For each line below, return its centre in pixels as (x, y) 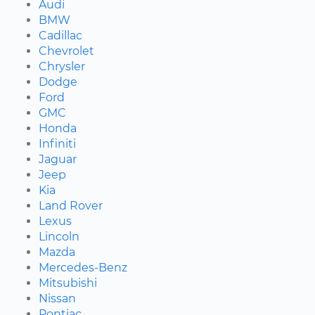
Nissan (57, 298)
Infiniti (57, 143)
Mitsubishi (68, 283)
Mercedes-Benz (83, 267)
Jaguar (58, 159)
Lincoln (59, 236)
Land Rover (71, 205)
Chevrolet (66, 51)
